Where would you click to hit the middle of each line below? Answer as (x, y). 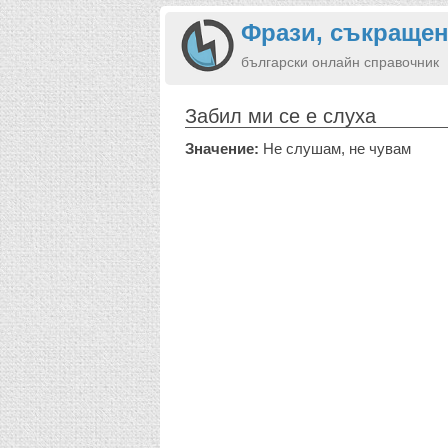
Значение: (222, 148)
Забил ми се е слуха (280, 116)
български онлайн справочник (340, 62)
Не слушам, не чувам (335, 148)
